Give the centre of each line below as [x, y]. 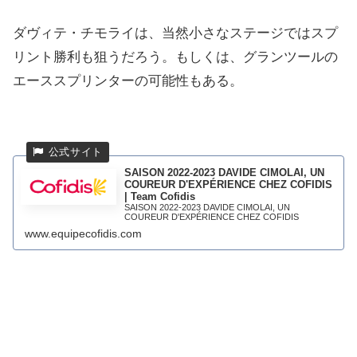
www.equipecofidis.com [84, 233]
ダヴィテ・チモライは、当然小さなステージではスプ [175, 33]
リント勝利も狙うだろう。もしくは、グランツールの [175, 57]
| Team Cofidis [160, 196]
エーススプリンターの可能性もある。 [128, 81]
